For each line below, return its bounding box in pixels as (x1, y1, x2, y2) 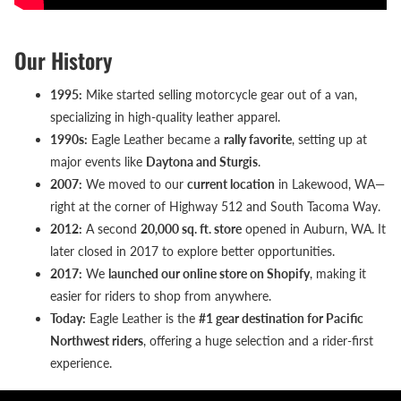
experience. (50, 355, 112, 371)
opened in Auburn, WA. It (242, 221, 386, 237)
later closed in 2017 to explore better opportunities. (50, 243, 335, 260)
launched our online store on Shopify (108, 266, 310, 282)
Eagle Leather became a (88, 132, 224, 148)
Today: (50, 311, 86, 327)
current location (187, 176, 275, 192)
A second (82, 221, 141, 237)
